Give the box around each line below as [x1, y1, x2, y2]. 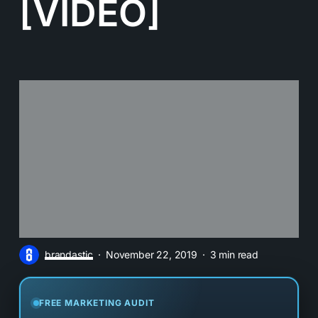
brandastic [44, 248, 94, 261]
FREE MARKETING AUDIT [38, 297, 155, 308]
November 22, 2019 [105, 248, 197, 261]
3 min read [209, 248, 258, 261]
